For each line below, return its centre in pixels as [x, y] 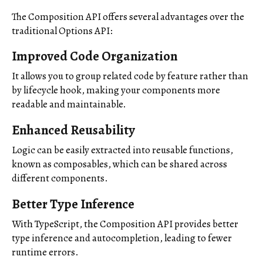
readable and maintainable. [69, 104]
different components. [60, 178]
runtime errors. [45, 252]
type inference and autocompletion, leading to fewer [122, 238]
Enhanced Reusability [73, 130]
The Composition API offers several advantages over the [128, 16]
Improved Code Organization [95, 56]
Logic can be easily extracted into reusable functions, [122, 150]
